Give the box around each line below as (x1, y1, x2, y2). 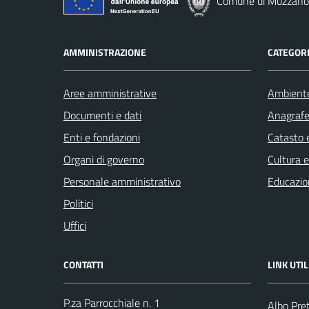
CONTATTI (63, 257, 103, 272)
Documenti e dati (63, 106, 141, 123)
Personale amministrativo (63, 172, 181, 190)
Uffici (63, 217, 86, 234)
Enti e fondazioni (63, 128, 140, 146)
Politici (63, 195, 93, 212)
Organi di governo (63, 150, 144, 168)
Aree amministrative (63, 84, 157, 101)
